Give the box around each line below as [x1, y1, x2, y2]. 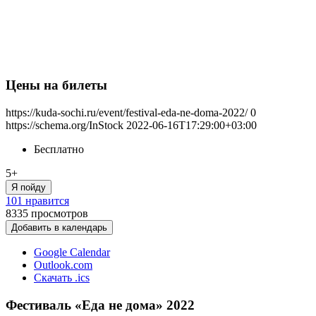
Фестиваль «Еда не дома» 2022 [6, 297, 195, 312]
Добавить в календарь [11, 222, 107, 233]
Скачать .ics [34, 272, 90, 284]
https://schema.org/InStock [6, 119, 123, 131]
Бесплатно [34, 143, 84, 155]
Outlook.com [34, 259, 92, 271]
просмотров [31, 207, 88, 219]
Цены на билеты [6, 78, 107, 93]
